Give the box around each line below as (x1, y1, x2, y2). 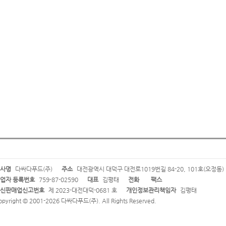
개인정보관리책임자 (126, 187, 176, 194)
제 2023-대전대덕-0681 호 (47, 187, 117, 194)
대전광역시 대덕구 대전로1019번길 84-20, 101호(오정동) (75, 165, 224, 173)
